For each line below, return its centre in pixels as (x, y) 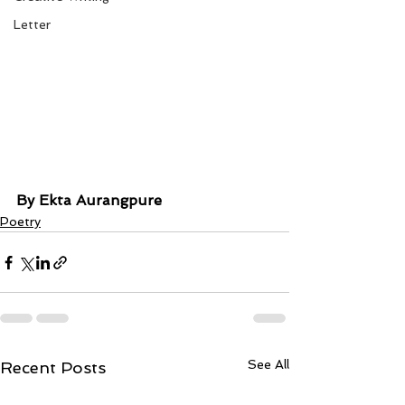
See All (268, 365)
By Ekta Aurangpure (89, 201)
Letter (32, 24)
